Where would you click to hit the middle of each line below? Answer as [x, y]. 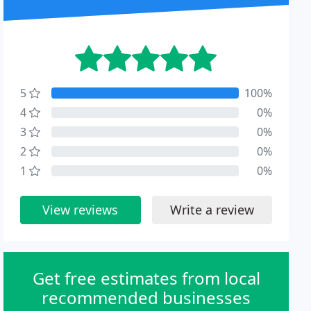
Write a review [212, 210]
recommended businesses [146, 297]
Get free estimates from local [146, 278]
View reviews [81, 210]
